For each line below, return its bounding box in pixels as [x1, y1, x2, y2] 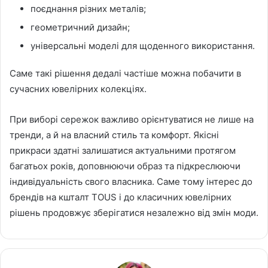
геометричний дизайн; [31, 21, 130, 33]
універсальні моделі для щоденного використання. [31, 39, 255, 51]
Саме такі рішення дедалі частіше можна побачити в [10, 67, 241, 79]
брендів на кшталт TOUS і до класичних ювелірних [10, 191, 232, 203]
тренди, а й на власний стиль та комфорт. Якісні [10, 129, 219, 141]
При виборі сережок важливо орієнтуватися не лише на [10, 113, 254, 125]
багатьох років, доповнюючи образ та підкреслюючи [10, 160, 240, 172]
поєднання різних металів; [31, 2, 146, 14]
